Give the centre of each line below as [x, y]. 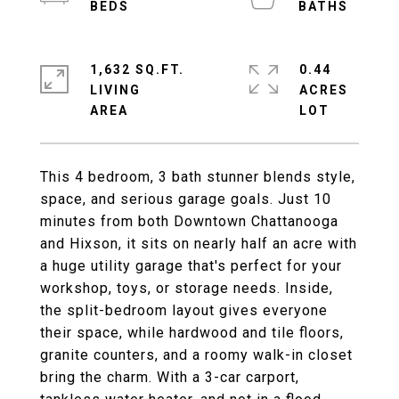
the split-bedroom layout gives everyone [184, 310]
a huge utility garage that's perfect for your [191, 266]
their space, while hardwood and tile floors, [192, 333]
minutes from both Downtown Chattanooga [189, 221]
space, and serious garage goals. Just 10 [186, 199]
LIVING [115, 90]
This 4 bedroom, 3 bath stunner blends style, [198, 177]
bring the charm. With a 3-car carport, [170, 377]
